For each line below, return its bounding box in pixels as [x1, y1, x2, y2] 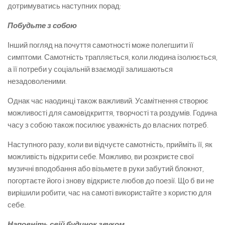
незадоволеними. [8, 77, 67, 86]
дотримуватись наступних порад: [8, 2, 121, 11]
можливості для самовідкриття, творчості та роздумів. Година [8, 108, 217, 118]
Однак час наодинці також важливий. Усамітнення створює [8, 96, 208, 105]
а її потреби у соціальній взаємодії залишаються [8, 65, 173, 74]
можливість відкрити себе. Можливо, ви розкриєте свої [8, 152, 194, 161]
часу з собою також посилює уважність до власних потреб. [8, 121, 208, 130]
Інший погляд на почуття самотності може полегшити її [8, 41, 193, 50]
